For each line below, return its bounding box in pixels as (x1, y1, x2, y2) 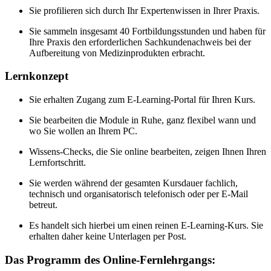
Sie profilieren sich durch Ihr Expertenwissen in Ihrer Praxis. (29, 5, 260, 16)
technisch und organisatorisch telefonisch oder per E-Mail (29, 189, 248, 200)
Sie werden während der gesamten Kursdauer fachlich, (29, 178, 238, 189)
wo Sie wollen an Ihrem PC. (29, 126, 137, 137)
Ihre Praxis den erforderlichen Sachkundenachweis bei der (29, 36, 251, 47)
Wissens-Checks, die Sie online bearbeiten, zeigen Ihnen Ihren (29, 146, 266, 157)
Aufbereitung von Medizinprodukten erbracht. (29, 47, 205, 58)
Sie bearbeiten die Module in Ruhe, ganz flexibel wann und (29, 115, 256, 126)
